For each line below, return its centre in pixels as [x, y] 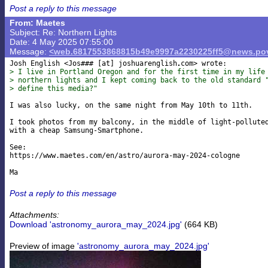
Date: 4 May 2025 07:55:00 [61, 42]
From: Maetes [37, 23]
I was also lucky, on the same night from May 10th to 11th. [131, 106]
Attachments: [34, 214]
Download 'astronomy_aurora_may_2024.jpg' [96, 224]
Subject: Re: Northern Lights [63, 32]
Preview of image [43, 246]
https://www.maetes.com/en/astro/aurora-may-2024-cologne [125, 156]
